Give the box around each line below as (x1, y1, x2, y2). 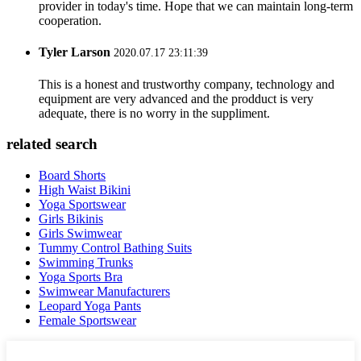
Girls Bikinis (39, 212, 103, 226)
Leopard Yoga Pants (39, 299, 141, 313)
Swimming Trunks (39, 255, 133, 270)
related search (6, 135, 98, 153)
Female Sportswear (39, 313, 136, 328)
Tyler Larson (39, 45, 110, 60)
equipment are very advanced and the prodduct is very (39, 91, 313, 106)
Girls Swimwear (39, 226, 122, 241)
